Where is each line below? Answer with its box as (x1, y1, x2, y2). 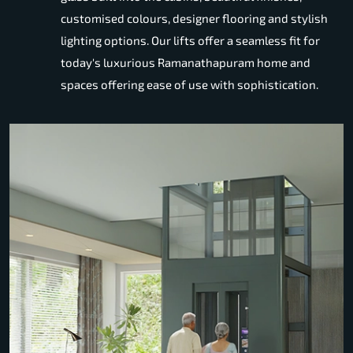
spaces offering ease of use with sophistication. (61, 77, 318, 92)
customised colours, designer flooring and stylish (61, 11, 328, 26)
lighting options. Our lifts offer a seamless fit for (61, 33, 320, 48)
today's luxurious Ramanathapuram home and (61, 55, 310, 70)
